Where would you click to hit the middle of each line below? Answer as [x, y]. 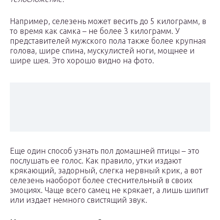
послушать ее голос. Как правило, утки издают [96, 161]
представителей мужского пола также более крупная [108, 41]
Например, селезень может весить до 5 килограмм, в [108, 21]
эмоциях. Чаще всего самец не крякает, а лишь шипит [109, 190]
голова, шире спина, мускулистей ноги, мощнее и [102, 51]
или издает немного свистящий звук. [79, 200]
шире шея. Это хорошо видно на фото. [82, 61]
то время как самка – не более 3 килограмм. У [95, 31]
